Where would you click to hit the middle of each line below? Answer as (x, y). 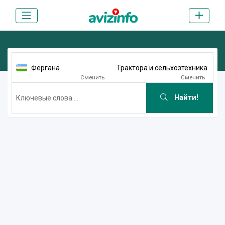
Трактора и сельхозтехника (162, 68)
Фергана (45, 68)
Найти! (186, 98)
